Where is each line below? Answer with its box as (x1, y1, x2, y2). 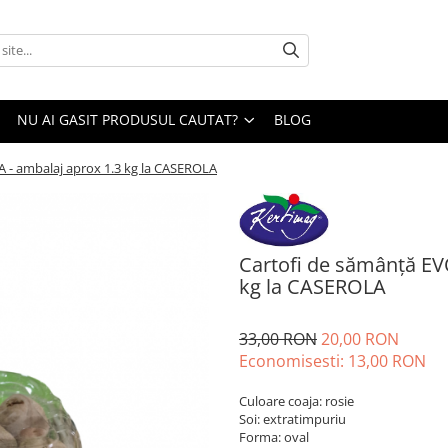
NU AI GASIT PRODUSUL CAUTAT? (17, 110, 242, 129)
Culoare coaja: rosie (239, 391, 354, 410)
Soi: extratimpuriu (239, 409, 346, 428)
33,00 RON (239, 327, 317, 350)
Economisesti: (239, 349, 348, 372)
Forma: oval (239, 427, 309, 446)
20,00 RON (321, 327, 399, 350)
